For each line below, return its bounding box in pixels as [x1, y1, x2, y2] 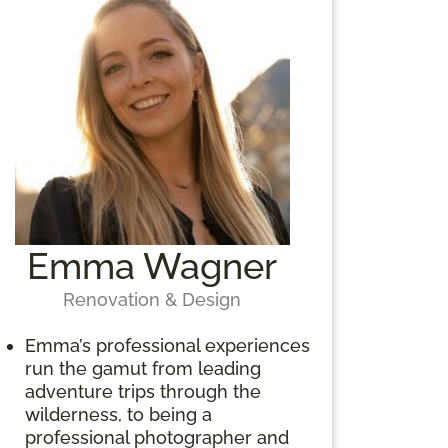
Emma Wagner [27, 244, 278, 287]
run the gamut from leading [24, 357, 261, 379]
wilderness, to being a [24, 403, 212, 425]
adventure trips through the [24, 380, 261, 402]
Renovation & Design [63, 288, 242, 310]
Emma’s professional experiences [24, 334, 310, 356]
